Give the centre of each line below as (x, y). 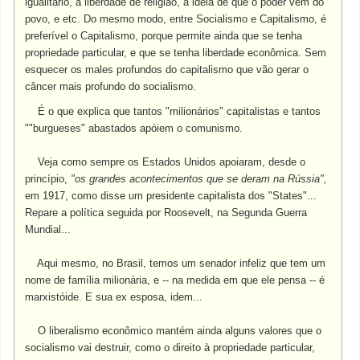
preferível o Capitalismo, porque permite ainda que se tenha (164, 36)
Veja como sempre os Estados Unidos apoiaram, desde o (166, 162)
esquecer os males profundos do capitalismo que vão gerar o (167, 70)
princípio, (48, 179)
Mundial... (48, 229)
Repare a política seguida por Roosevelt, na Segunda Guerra (166, 213)
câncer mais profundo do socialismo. (111, 86)
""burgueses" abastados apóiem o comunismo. (134, 128)
